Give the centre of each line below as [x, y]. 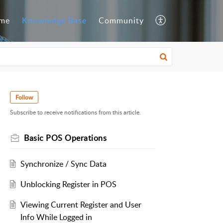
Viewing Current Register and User [81, 205]
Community [121, 21]
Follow [24, 97]
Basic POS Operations [65, 138]
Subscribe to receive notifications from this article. [75, 112]
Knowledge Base [54, 21]
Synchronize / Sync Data [63, 164]
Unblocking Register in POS [68, 184]
